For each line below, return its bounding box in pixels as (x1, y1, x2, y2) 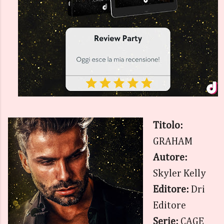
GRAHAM (153, 136, 192, 146)
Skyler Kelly (153, 168, 206, 178)
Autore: (153, 152, 187, 162)
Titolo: (153, 120, 183, 130)
